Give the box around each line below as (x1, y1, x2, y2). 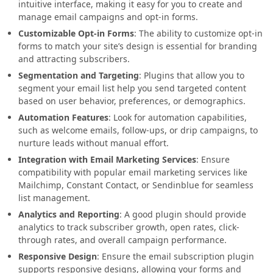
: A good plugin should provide (119, 208, 246, 220)
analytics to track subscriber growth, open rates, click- (18, 221, 239, 233)
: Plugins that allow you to (139, 69, 244, 81)
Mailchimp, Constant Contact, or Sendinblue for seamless (18, 179, 253, 191)
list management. (18, 192, 90, 204)
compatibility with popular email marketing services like (18, 166, 247, 178)
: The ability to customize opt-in (134, 27, 263, 39)
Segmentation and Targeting (18, 69, 139, 81)
